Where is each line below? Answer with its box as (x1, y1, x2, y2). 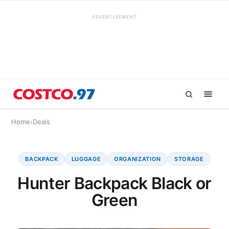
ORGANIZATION (114, 155, 162, 163)
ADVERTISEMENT (91, 14, 138, 19)
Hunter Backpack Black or (17, 173, 212, 193)
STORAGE (174, 155, 204, 163)
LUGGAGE (71, 155, 101, 163)
